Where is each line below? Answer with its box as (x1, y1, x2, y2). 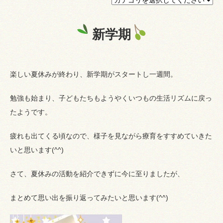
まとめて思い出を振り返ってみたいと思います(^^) (10, 193, 168, 202)
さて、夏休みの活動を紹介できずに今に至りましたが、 (10, 169, 184, 178)
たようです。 (10, 108, 52, 116)
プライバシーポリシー (22, 13, 92, 22)
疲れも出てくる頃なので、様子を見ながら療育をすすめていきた (10, 131, 212, 140)
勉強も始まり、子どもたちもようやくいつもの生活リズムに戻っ (10, 94, 212, 102)
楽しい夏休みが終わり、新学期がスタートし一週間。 (10, 70, 177, 78)
